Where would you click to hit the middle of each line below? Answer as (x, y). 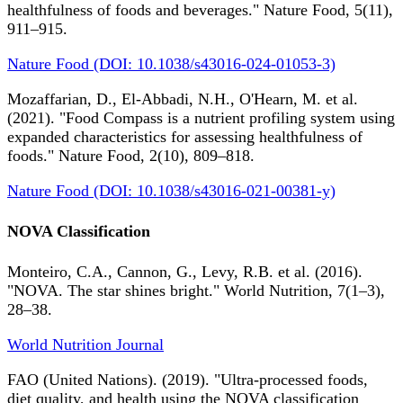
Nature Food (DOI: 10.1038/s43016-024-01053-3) (171, 64)
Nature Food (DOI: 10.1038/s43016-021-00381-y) (171, 191)
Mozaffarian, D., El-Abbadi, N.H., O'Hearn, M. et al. (183, 99)
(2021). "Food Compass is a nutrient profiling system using (201, 118)
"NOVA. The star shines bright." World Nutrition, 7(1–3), (196, 291)
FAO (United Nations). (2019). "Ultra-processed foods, (188, 380)
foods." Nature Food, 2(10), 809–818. (131, 156)
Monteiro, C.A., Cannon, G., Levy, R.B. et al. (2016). (185, 272)
